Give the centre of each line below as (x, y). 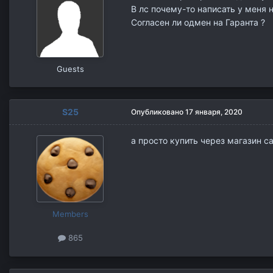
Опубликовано (158, 112)
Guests (70, 69)
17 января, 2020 (214, 112)
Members (70, 214)
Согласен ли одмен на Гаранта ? (198, 23)
